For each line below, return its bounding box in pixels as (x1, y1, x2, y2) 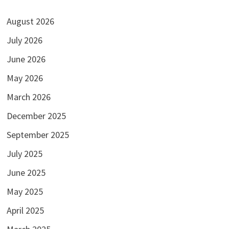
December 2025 (6, 110, 66, 122)
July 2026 (6, 34, 42, 47)
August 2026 (6, 15, 54, 28)
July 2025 (6, 148, 42, 160)
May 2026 (6, 72, 43, 84)
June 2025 (6, 167, 45, 179)
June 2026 (6, 53, 45, 65)
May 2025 (6, 186, 43, 198)
